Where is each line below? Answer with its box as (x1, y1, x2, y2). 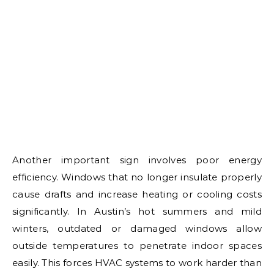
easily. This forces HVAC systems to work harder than (12, 256, 262, 268)
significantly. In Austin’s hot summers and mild (12, 205, 262, 217)
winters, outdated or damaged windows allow (12, 222, 262, 234)
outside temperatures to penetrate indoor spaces (12, 239, 262, 251)
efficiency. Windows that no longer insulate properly (12, 171, 262, 183)
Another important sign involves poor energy (12, 154, 262, 166)
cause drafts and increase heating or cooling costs (12, 188, 262, 200)
